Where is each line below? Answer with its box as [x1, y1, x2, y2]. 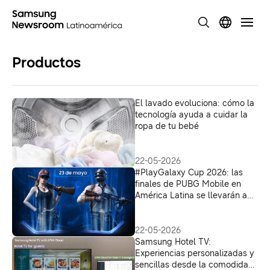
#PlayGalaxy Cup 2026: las [135, 168, 243, 178]
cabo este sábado [135, 202, 206, 212]
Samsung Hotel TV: [135, 237, 211, 247]
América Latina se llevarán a [135, 190, 247, 201]
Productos [12, 54, 81, 72]
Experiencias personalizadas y [135, 248, 250, 259]
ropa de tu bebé [135, 121, 199, 131]
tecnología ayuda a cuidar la [135, 110, 248, 120]
